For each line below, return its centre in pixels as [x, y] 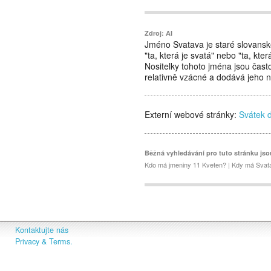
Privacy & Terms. [44, 241]
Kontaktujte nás [42, 230]
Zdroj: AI [158, 33]
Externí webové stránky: [192, 114]
